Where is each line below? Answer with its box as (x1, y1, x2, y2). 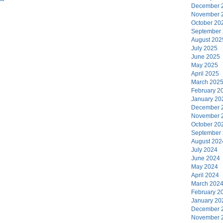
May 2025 (191, 61, 218, 69)
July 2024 (191, 146, 218, 153)
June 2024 (191, 154, 220, 162)
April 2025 (191, 70, 219, 77)
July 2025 (191, 44, 218, 52)
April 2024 (191, 171, 219, 179)
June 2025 (191, 53, 220, 60)
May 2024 (191, 163, 218, 170)
